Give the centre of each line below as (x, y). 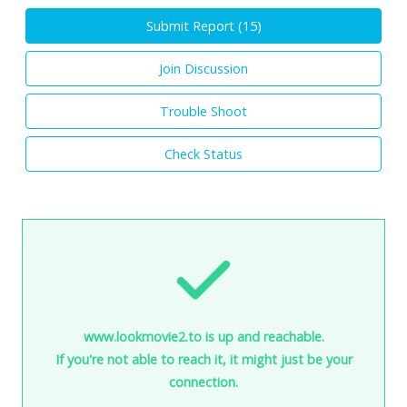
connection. (203, 382)
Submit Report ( (194, 25)
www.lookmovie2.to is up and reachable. (203, 336)
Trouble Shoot (203, 111)
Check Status (203, 154)
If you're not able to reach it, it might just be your (203, 359)
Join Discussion (203, 68)
